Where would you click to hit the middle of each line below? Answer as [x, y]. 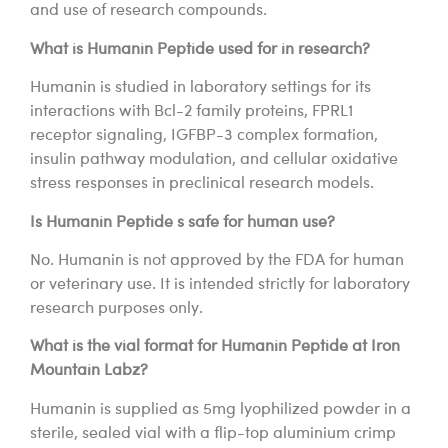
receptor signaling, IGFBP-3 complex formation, [204, 136]
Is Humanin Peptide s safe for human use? [182, 222]
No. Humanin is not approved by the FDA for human [217, 260]
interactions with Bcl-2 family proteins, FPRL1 [191, 112]
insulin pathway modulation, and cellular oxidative [214, 160]
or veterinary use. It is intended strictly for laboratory [220, 284]
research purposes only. [116, 308]
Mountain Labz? [89, 371]
